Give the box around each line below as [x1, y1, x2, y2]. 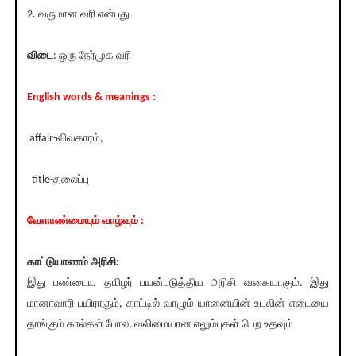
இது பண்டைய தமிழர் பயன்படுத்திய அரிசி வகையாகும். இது [26, 277, 330, 290]
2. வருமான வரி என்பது [26, 9, 130, 21]
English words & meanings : [26, 91, 156, 104]
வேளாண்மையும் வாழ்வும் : [26, 215, 146, 228]
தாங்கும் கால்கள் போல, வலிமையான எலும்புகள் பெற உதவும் [26, 319, 293, 331]
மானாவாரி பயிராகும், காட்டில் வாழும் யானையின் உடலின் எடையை [26, 298, 330, 311]
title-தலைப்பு [26, 174, 89, 187]
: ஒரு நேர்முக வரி [52, 50, 131, 63]
